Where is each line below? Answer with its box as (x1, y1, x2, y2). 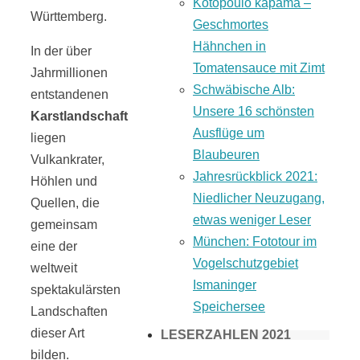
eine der (31, 239, 77, 253)
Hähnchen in (193, 39, 266, 53)
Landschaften (31, 304, 108, 318)
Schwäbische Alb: (193, 82, 295, 96)
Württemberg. (31, 9, 107, 23)
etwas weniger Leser (193, 212, 311, 227)
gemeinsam (31, 217, 97, 231)
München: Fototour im (193, 234, 317, 248)
